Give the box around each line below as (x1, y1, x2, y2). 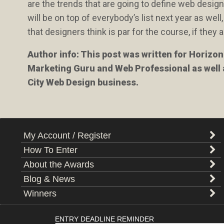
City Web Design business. (27, 77, 139, 87)
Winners (23, 188, 56, 198)
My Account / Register (23, 130, 111, 140)
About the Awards (23, 159, 94, 169)
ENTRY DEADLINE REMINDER (54, 215, 154, 223)
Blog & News (23, 174, 75, 184)
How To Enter (23, 145, 77, 155)
